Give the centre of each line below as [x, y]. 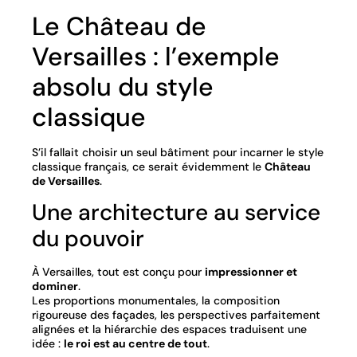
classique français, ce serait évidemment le [148, 166]
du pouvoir [88, 238]
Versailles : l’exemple [156, 56]
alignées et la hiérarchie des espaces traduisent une [169, 329]
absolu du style [123, 86]
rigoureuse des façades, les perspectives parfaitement [176, 314]
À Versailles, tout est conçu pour [118, 271]
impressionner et [251, 271]
